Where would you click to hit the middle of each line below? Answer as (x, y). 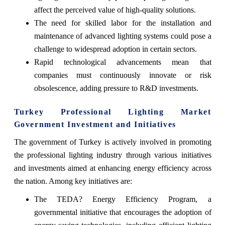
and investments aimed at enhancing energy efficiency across (113, 168)
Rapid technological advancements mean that (123, 62)
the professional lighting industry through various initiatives (113, 155)
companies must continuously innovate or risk (123, 75)
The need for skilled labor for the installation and (123, 23)
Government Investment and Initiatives (95, 125)
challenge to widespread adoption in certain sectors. (115, 49)
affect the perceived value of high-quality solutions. (115, 10)
